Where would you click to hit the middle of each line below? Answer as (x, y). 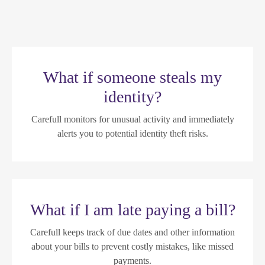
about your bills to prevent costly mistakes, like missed (132, 246)
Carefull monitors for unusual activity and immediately (132, 119)
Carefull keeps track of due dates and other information (132, 232)
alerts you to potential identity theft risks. (132, 133)
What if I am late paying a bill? (132, 209)
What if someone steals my (132, 77)
